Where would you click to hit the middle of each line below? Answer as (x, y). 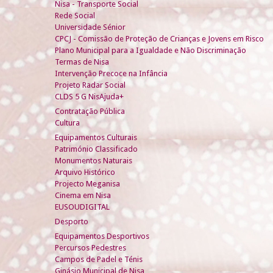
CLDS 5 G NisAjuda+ (89, 96)
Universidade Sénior (90, 27)
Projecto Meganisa (87, 183)
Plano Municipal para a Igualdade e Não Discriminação (151, 50)
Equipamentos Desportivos (102, 236)
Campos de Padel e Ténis (99, 259)
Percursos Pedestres (90, 247)
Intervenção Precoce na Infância (111, 73)
